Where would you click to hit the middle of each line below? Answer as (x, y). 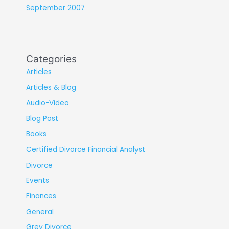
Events (37, 180)
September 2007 (55, 8)
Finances (41, 196)
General (40, 212)
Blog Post (42, 119)
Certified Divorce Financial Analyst (85, 150)
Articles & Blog (51, 87)
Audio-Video (47, 103)
